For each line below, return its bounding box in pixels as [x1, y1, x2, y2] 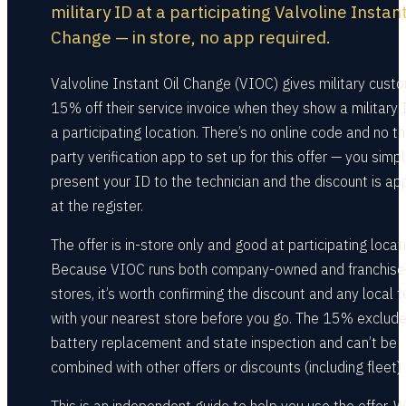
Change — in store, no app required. [51, 26, 331, 48]
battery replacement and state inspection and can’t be [51, 333, 397, 352]
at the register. [51, 197, 143, 215]
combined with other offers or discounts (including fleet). [51, 358, 404, 376]
